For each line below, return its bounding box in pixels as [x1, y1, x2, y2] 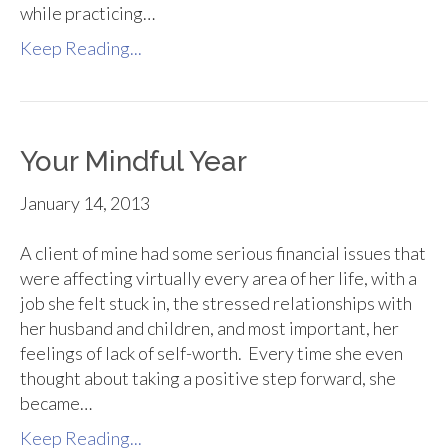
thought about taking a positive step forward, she [20, 367, 396, 390]
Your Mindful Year [20, 145, 247, 179]
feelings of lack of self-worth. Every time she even [20, 342, 403, 365]
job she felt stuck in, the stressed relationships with [20, 292, 412, 315]
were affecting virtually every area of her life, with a [20, 267, 417, 290]
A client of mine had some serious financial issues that [20, 242, 426, 265]
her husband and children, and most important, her [20, 317, 399, 340]
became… [20, 392, 92, 415]
